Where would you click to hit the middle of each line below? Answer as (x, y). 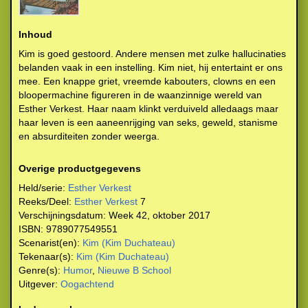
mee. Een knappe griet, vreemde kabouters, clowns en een (147, 81)
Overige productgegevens (80, 168)
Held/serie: (42, 188)
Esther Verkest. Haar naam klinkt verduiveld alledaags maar (148, 109)
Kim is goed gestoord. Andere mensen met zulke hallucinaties (152, 54)
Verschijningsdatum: (62, 215)
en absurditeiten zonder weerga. (90, 136)
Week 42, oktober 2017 (158, 215)
